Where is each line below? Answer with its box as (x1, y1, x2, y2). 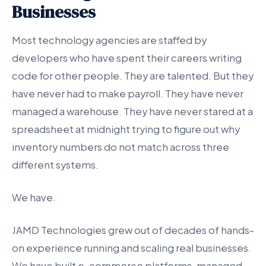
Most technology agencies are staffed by (12, 33, 207, 46)
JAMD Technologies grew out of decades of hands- (12, 223, 254, 236)
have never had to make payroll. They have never (12, 87, 243, 100)
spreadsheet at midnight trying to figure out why (12, 122, 240, 135)
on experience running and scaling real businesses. (12, 241, 251, 254)
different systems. (12, 158, 99, 171)
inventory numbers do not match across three (12, 140, 229, 153)
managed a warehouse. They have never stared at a (12, 104, 253, 118)
